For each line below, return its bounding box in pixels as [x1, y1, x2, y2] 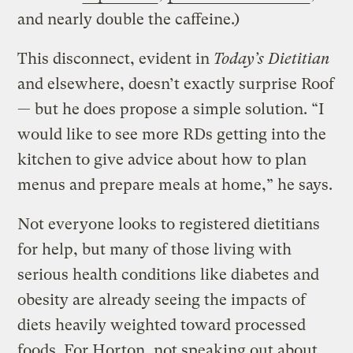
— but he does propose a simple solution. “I [17, 99, 325, 118]
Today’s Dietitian [214, 49, 331, 68]
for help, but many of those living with [17, 240, 292, 258]
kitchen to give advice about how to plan [17, 150, 307, 169]
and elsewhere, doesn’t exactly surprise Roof [17, 74, 335, 93]
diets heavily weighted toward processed [17, 315, 307, 334]
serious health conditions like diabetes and [17, 265, 320, 284]
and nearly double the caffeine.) [17, 9, 244, 28]
